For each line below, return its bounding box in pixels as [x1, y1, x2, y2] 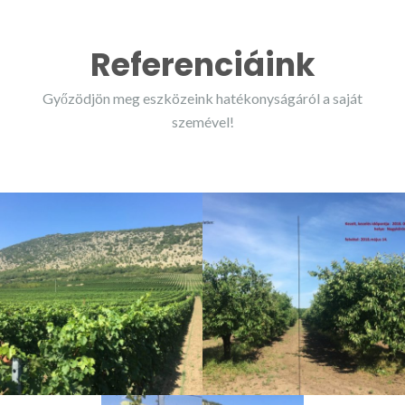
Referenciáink [89, 42, 316, 87]
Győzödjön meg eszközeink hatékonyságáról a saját [42, 89, 363, 107]
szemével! [171, 113, 234, 130]
